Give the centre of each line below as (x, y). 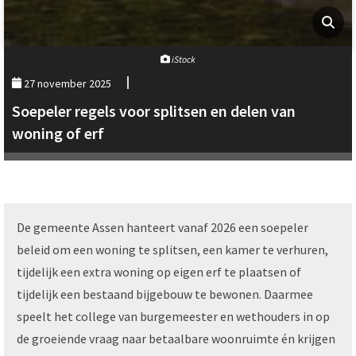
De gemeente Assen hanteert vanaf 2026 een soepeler (163, 227)
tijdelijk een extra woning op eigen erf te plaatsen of (159, 271)
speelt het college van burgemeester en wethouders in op (173, 316)
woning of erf (58, 133)
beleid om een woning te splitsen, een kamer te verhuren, (172, 249)
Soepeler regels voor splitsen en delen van (154, 110)
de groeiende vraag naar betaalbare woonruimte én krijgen (176, 338)
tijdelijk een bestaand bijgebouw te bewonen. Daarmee (165, 294)
